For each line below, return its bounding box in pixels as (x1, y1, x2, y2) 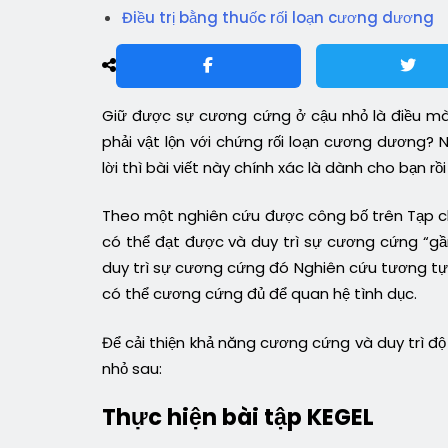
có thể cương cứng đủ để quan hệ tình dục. (102, 283, 417, 305)
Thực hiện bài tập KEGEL (102, 401, 374, 434)
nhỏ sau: (102, 357, 162, 379)
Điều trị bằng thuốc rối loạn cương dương (122, 6, 434, 28)
